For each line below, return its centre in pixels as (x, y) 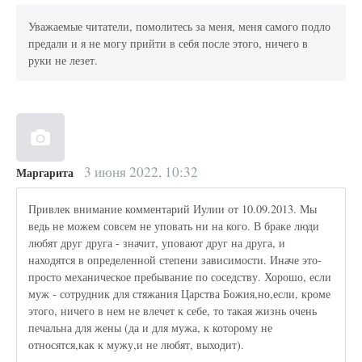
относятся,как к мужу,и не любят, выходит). (137, 344)
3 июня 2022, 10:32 (139, 172)
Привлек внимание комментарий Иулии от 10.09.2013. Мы (173, 208)
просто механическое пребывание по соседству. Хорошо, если (180, 276)
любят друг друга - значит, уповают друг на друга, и (157, 242)
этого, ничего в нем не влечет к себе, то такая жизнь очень (173, 310)
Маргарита (45, 173)
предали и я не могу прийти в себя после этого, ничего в (168, 43)
